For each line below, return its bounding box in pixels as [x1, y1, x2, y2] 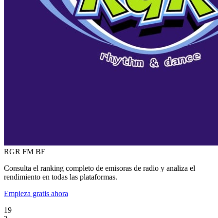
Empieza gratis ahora [4, 189, 68, 198]
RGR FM [4, 147, 34, 156]
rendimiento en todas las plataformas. [4, 172, 117, 181]
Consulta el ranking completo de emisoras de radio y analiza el [4, 163, 195, 172]
